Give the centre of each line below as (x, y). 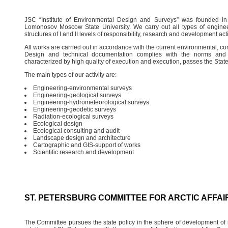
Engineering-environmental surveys (82, 88)
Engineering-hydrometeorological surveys (91, 102)
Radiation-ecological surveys (73, 116)
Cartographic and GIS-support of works (87, 145)
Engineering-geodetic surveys (74, 109)
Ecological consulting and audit (76, 131)
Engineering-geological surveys (77, 95)
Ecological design (58, 123)
